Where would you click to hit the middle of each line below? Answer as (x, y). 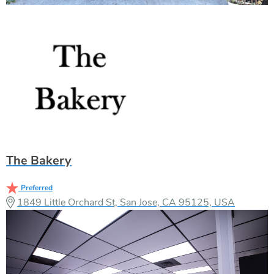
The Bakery (39, 160)
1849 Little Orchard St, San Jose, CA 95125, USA (126, 202)
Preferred (37, 187)
